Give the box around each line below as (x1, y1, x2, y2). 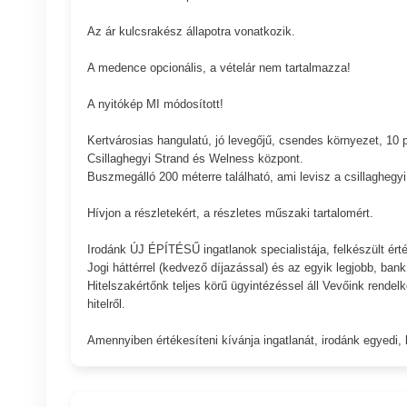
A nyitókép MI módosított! (86, 96, 223, 111)
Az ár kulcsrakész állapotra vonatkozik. (86, 24, 295, 38)
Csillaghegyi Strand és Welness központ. (86, 151, 303, 165)
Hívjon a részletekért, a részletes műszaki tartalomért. (86, 205, 373, 220)
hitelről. (86, 296, 125, 311)
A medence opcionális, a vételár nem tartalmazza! (86, 60, 351, 74)
